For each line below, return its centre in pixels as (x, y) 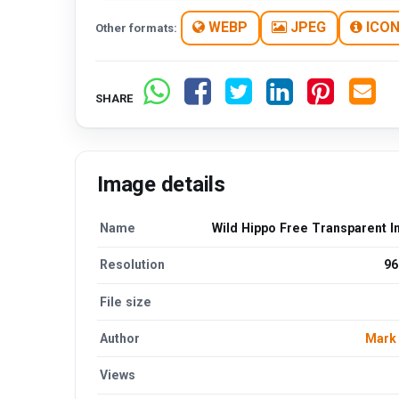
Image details (161, 184)
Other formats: (137, 28)
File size (126, 301)
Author (120, 338)
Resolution (133, 265)
